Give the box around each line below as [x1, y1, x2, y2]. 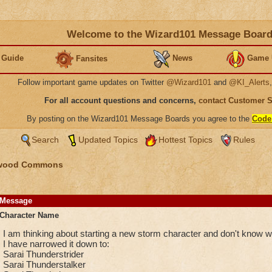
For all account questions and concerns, [44, 96, 199, 105]
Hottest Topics [158, 135, 212, 144]
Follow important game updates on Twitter [18, 78, 166, 87]
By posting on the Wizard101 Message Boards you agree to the [27, 114, 252, 123]
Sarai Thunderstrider [2, 249, 84, 259]
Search [31, 135, 59, 144]
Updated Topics [78, 135, 138, 144]
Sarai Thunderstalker [2, 259, 86, 270]
